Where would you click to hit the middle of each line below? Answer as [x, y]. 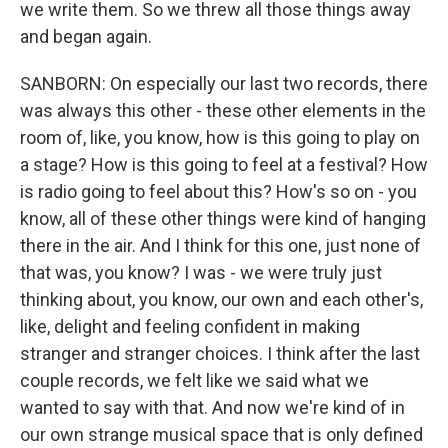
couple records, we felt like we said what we [194, 381]
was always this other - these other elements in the [223, 111]
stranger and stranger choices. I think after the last [220, 354]
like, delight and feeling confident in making [190, 327]
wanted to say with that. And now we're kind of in [212, 408]
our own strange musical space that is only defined [221, 435]
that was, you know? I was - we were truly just [201, 273]
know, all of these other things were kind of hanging [223, 219]
